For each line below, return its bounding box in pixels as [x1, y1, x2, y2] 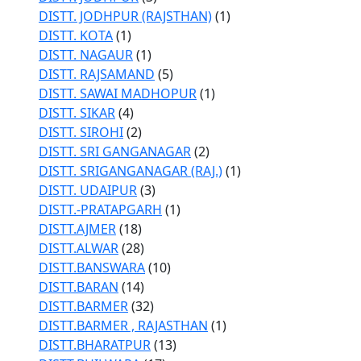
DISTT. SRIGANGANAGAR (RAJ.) [39, 162, 222, 180]
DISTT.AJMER [39, 220, 116, 238]
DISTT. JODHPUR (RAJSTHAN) [39, 7, 212, 25]
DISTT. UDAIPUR [39, 181, 137, 199]
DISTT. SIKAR [39, 104, 115, 122]
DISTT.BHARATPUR [39, 336, 151, 354]
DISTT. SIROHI [39, 123, 123, 141]
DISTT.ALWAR [39, 239, 118, 257]
